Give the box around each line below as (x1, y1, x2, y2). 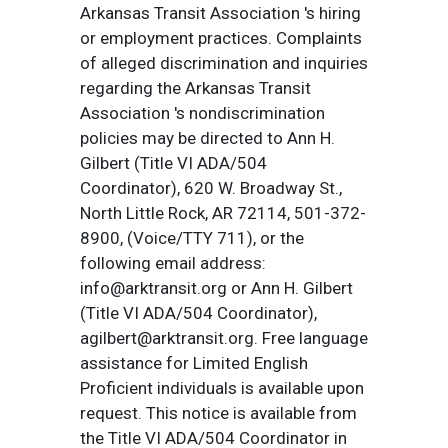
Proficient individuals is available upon (80, 378, 364, 398)
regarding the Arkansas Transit (80, 78, 311, 98)
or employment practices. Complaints (80, 28, 362, 48)
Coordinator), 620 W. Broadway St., (80, 178, 342, 198)
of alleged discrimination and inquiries (80, 53, 368, 73)
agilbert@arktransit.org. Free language (80, 328, 368, 348)
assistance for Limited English (80, 353, 308, 373)
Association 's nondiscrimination (80, 103, 325, 123)
